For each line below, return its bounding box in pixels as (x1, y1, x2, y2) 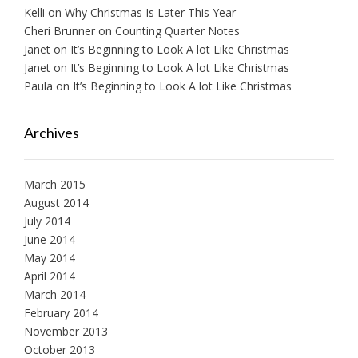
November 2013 (24, 323, 108, 339)
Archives (24, 123, 79, 141)
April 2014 (24, 268, 75, 284)
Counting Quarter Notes (115, 22, 240, 38)
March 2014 (24, 286, 86, 302)
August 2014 (24, 194, 89, 210)
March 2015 (24, 176, 86, 192)
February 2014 (24, 304, 98, 320)
